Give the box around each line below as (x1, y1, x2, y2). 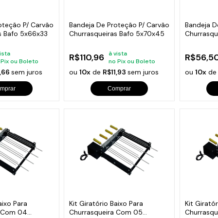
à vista (109, 50, 127, 58)
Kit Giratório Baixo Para (69, 199, 144, 208)
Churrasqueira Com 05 (69, 208, 143, 217)
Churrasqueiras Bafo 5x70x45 (69, 29, 165, 38)
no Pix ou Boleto (109, 57, 156, 66)
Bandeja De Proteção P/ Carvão (69, 20, 170, 30)
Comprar (108, 85, 131, 92)
